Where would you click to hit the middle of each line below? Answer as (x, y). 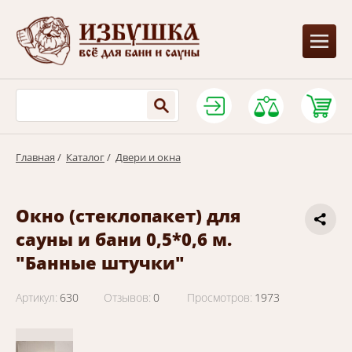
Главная (35, 157)
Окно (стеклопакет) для (128, 215)
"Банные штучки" (100, 262)
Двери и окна (148, 157)
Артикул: (37, 297)
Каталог (85, 157)
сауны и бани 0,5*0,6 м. (124, 239)
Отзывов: (127, 297)
